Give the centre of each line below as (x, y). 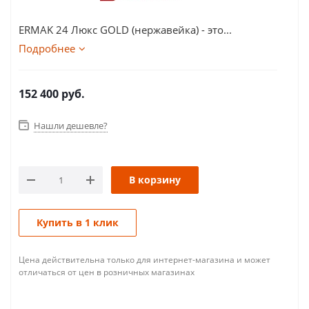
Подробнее (47, 48)
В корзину (155, 180)
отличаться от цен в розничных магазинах (107, 272)
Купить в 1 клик (78, 222)
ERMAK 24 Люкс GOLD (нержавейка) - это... (125, 30)
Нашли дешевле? (71, 126)
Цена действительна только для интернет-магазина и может (144, 260)
